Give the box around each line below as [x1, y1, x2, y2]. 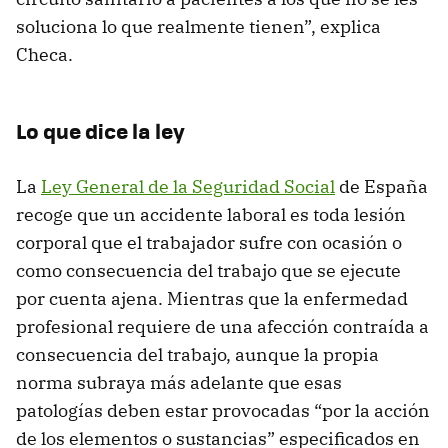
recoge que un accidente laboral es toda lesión [16, 202, 406, 226]
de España [335, 174, 428, 198]
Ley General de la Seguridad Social [41, 174, 335, 198]
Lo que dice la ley [16, 114, 185, 146]
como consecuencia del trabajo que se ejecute [16, 258, 401, 282]
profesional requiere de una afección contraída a [16, 314, 429, 338]
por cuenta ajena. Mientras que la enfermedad [16, 286, 408, 310]
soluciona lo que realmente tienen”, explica [16, 14, 381, 38]
